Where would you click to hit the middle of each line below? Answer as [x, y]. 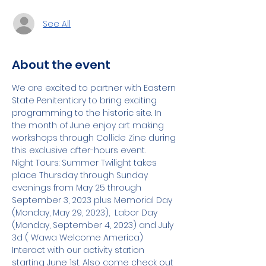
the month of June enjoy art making [89, 125]
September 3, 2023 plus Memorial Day [93, 200]
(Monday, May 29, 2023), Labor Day [86, 213]
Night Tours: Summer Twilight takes [85, 163]
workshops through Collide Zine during [95, 138]
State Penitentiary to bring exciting [85, 100]
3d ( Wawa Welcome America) [77, 237]
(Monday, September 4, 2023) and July [94, 225]
